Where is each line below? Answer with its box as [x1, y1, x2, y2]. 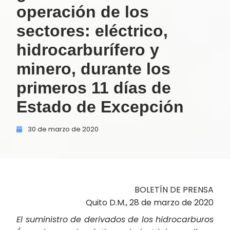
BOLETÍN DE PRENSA [135, 184, 214, 196]
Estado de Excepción [16, 98, 184, 116]
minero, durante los [16, 60, 170, 78]
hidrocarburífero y [16, 41, 159, 59]
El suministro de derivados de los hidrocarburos [16, 214, 214, 225]
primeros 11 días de [16, 79, 171, 97]
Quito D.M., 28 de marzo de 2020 [86, 197, 214, 208]
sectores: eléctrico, [16, 22, 168, 40]
